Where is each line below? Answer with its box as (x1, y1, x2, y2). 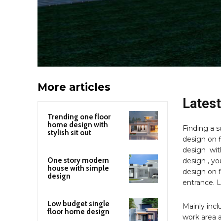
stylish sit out (47, 128, 91, 137)
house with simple (47, 163, 109, 173)
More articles (37, 80, 110, 93)
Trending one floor (47, 112, 110, 121)
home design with (47, 120, 108, 129)
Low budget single (47, 199, 110, 209)
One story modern (47, 155, 109, 165)
